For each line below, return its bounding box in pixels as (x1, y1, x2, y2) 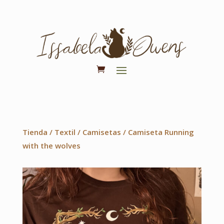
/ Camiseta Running (120, 126, 194, 137)
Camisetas (82, 126, 121, 137)
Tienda (22, 126, 47, 137)
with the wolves (22, 140, 80, 150)
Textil (54, 126, 75, 137)
